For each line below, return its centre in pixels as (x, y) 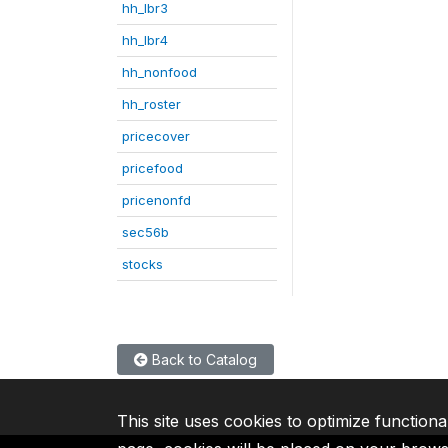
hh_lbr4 (145, 39)
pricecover (156, 135)
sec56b (145, 231)
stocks (142, 263)
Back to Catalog (202, 359)
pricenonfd (156, 199)
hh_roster (151, 103)
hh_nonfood (159, 71)
